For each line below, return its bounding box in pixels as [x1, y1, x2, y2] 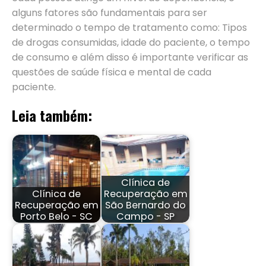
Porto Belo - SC [20, 209, 93, 223]
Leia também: [12, 104, 92, 126]
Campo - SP [116, 209, 175, 223]
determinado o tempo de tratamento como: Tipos [12, 21, 247, 35]
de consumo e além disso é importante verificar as [12, 50, 248, 65]
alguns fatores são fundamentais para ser [12, 6, 207, 20]
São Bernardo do [105, 198, 186, 212]
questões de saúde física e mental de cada [12, 65, 211, 80]
